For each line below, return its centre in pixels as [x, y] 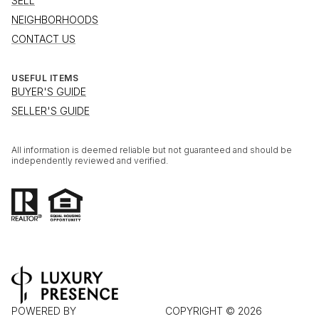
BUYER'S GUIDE [49, 92]
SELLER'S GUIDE [51, 111]
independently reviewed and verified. [90, 161]
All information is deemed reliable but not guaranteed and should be [152, 150]
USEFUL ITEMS [45, 78]
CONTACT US [43, 39]
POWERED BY [44, 311]
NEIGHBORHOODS [55, 20]
